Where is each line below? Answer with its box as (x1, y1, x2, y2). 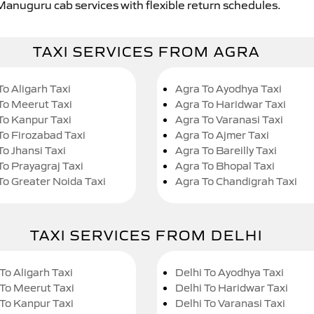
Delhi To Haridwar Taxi (175, 281, 288, 294)
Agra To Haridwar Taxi (175, 97, 286, 111)
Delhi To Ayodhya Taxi (175, 266, 284, 279)
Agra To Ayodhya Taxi (175, 82, 282, 95)
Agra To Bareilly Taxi (175, 144, 277, 157)
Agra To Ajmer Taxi (175, 128, 269, 142)
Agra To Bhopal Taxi (175, 159, 275, 172)
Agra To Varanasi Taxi (175, 113, 283, 126)
